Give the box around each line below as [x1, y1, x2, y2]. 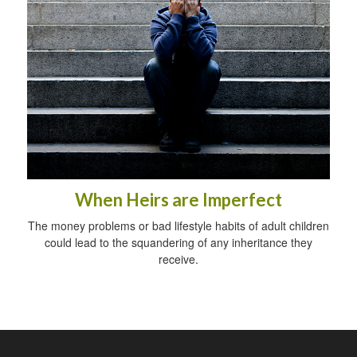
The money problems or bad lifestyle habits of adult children [28, 217, 329, 233]
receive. [159, 250, 198, 267]
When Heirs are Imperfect [75, 188, 282, 210]
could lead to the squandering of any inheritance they [45, 233, 312, 250]
